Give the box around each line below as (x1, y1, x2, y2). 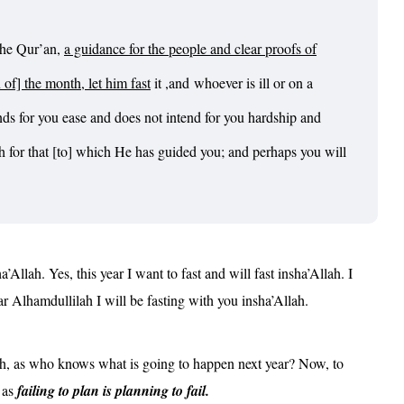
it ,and (151, 72, 194, 92)
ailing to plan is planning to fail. (22, 380, 209, 400)
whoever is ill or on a (194, 72, 313, 92)
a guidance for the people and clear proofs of (64, 38, 317, 58)
